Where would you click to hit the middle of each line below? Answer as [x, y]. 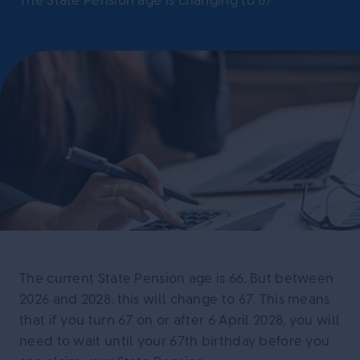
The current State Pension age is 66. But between [177, 279]
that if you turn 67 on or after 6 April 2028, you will [180, 321]
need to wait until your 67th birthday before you [175, 342]
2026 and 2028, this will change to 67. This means [175, 300]
